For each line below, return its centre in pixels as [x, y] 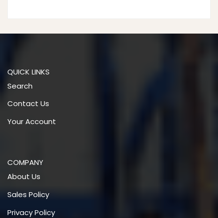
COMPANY [25, 162]
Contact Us [28, 104]
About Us [24, 177]
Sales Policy [28, 195]
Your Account [32, 122]
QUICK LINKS [28, 72]
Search [20, 86]
